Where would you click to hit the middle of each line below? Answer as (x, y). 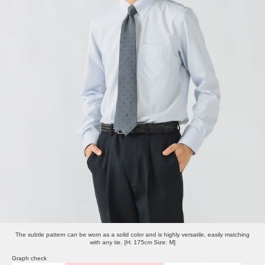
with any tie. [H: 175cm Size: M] (132, 243)
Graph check (29, 258)
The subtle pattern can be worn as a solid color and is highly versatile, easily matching (132, 235)
